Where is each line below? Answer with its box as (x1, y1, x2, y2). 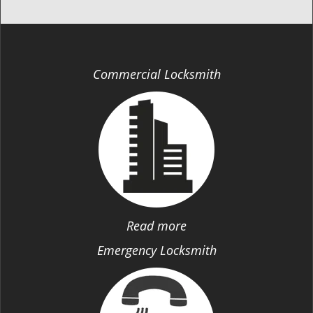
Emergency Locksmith (96, 242, 217, 259)
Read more (126, 217, 187, 234)
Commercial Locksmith (92, 66, 221, 82)
